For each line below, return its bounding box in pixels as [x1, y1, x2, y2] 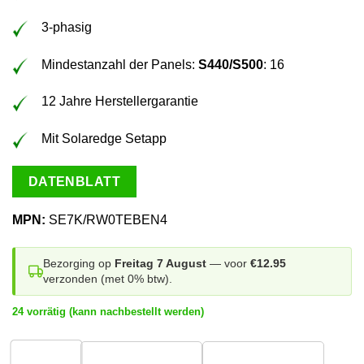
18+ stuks [238, 347, 288, 361]
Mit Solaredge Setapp [41, 132, 167, 146]
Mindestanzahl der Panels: [41, 57, 198, 71]
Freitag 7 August [115, 257, 206, 271]
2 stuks [123, 347, 160, 361]
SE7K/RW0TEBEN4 [45, 213, 167, 227]
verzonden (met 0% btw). [43, 272, 172, 286]
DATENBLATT [28, 174, 121, 188]
